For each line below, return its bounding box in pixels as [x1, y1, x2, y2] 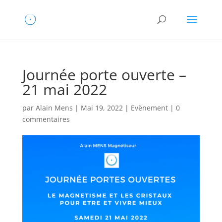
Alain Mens [35, 103, 73, 112]
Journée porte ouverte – [22, 64, 186, 85]
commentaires [22, 114, 70, 124]
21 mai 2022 [22, 79, 107, 100]
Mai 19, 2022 [80, 103, 123, 112]
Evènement [130, 103, 168, 112]
